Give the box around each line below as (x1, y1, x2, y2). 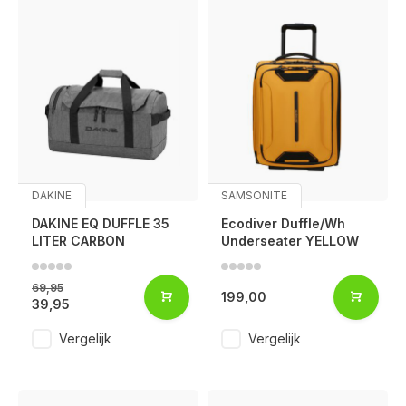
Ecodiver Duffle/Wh (221, 215, 345, 231)
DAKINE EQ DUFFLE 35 (32, 215, 169, 231)
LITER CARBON (32, 232, 125, 248)
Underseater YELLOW (221, 232, 359, 248)
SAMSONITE (221, 188, 287, 202)
